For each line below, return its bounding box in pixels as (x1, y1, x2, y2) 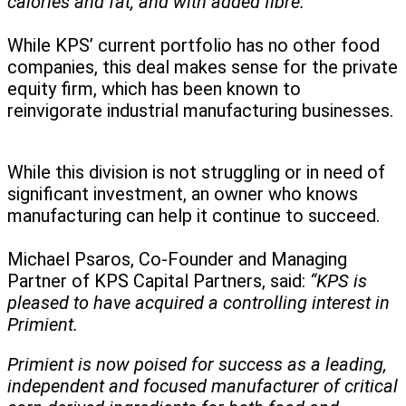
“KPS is (310, 270, 367, 293)
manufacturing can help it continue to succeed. (7, 205, 384, 227)
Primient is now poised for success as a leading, (7, 353, 387, 376)
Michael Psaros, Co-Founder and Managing (7, 248, 347, 271)
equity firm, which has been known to (7, 78, 301, 101)
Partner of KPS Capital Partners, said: (7, 270, 310, 293)
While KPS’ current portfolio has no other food (7, 34, 380, 57)
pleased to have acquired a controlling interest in (7, 292, 390, 314)
